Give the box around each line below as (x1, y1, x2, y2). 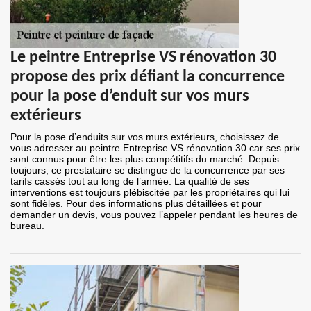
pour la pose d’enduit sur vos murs (10, 88, 249, 106)
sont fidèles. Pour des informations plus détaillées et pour (10, 198, 262, 210)
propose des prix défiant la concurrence (10, 69, 285, 86)
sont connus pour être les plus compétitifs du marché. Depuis (10, 153, 279, 165)
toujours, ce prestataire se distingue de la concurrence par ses (10, 165, 285, 176)
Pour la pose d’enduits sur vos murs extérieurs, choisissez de (10, 131, 279, 143)
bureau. (10, 220, 44, 232)
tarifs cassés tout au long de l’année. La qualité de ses (10, 176, 249, 187)
